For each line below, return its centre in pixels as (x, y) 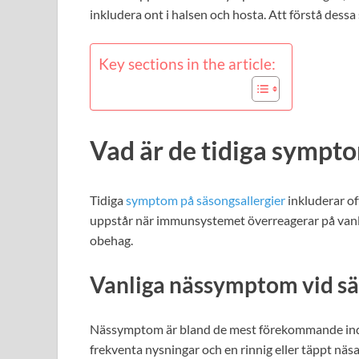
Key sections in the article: (187, 64)
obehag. (111, 240)
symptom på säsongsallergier (206, 200)
